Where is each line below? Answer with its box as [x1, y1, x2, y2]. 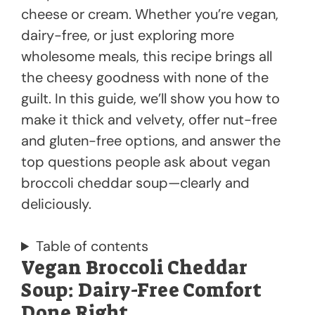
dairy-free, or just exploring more [21, 26, 234, 45]
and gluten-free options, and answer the [21, 131, 281, 150]
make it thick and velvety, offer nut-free [21, 110, 277, 129]
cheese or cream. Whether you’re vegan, [21, 5, 278, 24]
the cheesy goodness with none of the [21, 68, 269, 87]
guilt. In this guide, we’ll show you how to [21, 89, 280, 108]
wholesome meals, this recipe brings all [21, 47, 272, 66]
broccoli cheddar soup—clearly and [21, 174, 250, 193]
